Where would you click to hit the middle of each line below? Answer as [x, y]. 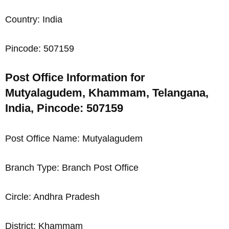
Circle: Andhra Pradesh [52, 197]
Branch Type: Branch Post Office [72, 168]
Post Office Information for [75, 78]
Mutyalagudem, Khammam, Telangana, [107, 93]
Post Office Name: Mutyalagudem [74, 139]
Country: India [34, 19]
